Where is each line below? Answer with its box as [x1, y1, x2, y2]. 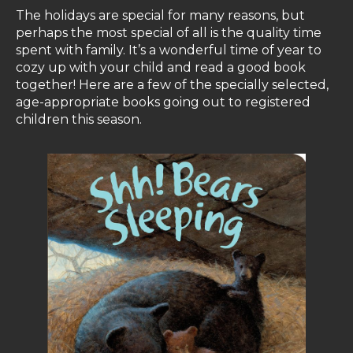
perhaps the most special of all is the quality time [16, 25, 321, 40]
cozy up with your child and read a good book [16, 60, 306, 75]
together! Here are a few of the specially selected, [16, 77, 329, 92]
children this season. [16, 112, 142, 127]
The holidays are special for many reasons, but [16, 8, 305, 23]
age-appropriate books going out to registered [16, 95, 310, 110]
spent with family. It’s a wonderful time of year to [16, 43, 321, 58]
